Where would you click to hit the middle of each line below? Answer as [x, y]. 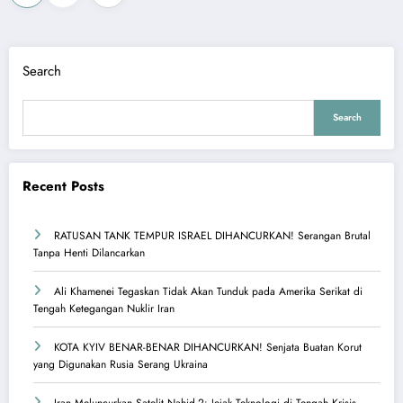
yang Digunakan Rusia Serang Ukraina [121, 365]
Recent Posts [63, 186]
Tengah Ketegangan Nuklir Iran [104, 309]
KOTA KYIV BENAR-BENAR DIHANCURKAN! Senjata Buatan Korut [208, 348]
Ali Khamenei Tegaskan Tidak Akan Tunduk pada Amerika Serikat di [208, 292]
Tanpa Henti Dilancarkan [89, 253]
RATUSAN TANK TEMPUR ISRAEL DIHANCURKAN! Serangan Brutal [212, 236]
